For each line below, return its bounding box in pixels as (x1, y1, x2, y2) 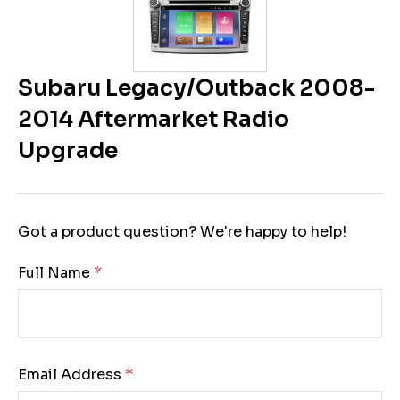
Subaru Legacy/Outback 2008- (18, 74, 375, 103)
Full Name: (18, 263, 94, 283)
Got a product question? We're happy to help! (18, 222, 346, 242)
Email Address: (18, 365, 125, 385)
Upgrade (18, 137, 118, 165)
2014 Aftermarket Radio (18, 105, 289, 134)
